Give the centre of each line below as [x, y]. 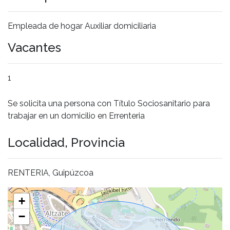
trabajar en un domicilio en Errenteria [76, 116]
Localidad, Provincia [66, 142]
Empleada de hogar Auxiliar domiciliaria [82, 26]
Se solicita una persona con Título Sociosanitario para [109, 103]
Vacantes [34, 47]
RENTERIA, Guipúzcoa [51, 172]
